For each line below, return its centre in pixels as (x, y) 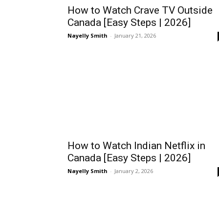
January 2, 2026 (134, 171)
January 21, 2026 (135, 35)
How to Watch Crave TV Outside (140, 10)
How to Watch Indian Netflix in (136, 146)
